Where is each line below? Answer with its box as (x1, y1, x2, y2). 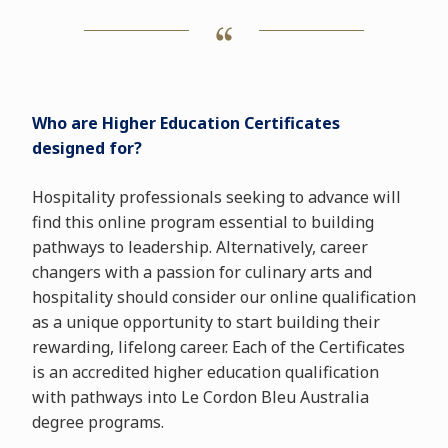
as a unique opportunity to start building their (31, 311, 380, 334)
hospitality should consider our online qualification (31, 286, 416, 309)
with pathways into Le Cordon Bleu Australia (31, 386, 369, 409)
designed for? (31, 137, 142, 160)
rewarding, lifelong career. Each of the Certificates (31, 336, 405, 359)
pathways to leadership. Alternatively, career (31, 236, 368, 259)
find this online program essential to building (31, 211, 374, 234)
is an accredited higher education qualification (31, 361, 379, 384)
